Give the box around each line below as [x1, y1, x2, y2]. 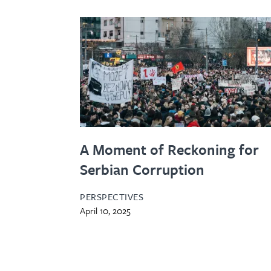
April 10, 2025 [80, 203, 131, 217]
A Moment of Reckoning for [80, 139, 259, 160]
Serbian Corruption [80, 158, 204, 180]
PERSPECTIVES [80, 189, 143, 203]
